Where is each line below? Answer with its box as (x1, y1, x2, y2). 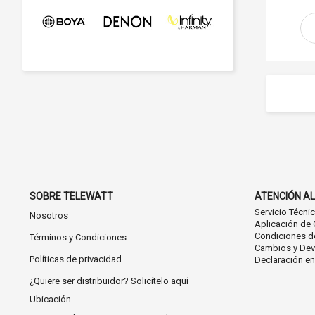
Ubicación (30, 294, 71, 304)
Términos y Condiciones (30, 232, 127, 243)
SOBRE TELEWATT (30, 191, 113, 202)
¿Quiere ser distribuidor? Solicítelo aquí (30, 276, 188, 286)
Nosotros (30, 210, 68, 221)
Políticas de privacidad (30, 254, 122, 264)
